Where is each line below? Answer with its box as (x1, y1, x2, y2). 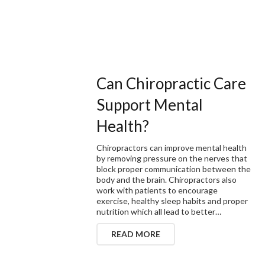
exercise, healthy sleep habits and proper (96, 195, 248, 206)
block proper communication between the (96, 163, 251, 174)
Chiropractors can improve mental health (96, 142, 247, 153)
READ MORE (111, 228, 161, 239)
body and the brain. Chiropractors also (96, 174, 237, 185)
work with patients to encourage (96, 185, 218, 195)
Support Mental (96, 95, 203, 114)
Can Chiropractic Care (96, 73, 247, 93)
